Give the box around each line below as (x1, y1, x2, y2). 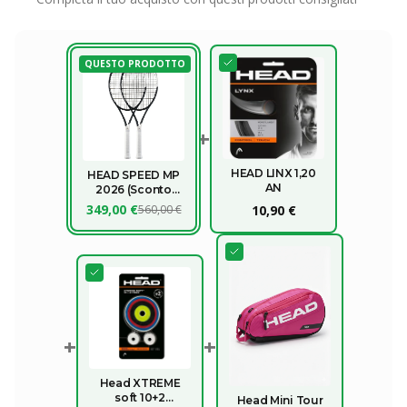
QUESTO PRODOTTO (84, 57, 185, 71)
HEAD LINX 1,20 (231, 166, 316, 181)
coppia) (111, 197, 156, 212)
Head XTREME (99, 375, 181, 390)
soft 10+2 (114, 390, 165, 404)
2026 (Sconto (95, 183, 172, 197)
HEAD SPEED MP (86, 168, 181, 183)
